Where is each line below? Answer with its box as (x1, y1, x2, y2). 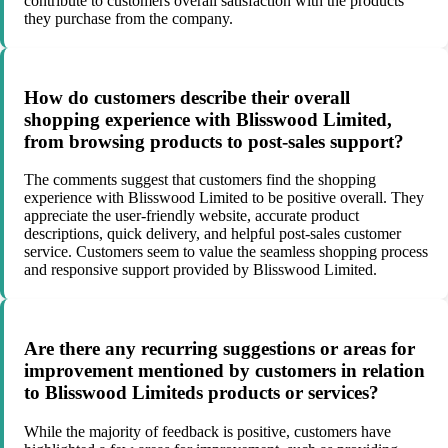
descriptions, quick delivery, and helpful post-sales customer (24, 225, 401, 243)
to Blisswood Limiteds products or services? (24, 382, 379, 404)
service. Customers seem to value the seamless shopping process (24, 243, 428, 261)
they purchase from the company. (24, 10, 233, 28)
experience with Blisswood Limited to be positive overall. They (24, 189, 424, 207)
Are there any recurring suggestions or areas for (24, 338, 415, 360)
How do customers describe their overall (24, 86, 350, 108)
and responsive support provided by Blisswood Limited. (24, 261, 377, 279)
